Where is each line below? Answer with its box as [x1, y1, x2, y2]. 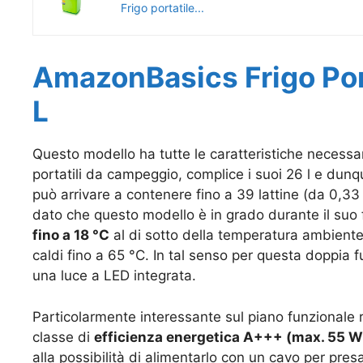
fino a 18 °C [32, 227, 109, 244]
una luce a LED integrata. [32, 267, 196, 284]
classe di [32, 328, 94, 345]
